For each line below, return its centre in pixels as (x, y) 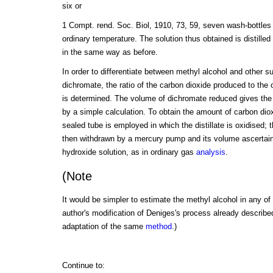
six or (72, 6)
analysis (211, 152)
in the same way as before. (110, 52)
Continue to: (83, 265)
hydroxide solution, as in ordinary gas (129, 152)
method (158, 226)
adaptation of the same (104, 226)
